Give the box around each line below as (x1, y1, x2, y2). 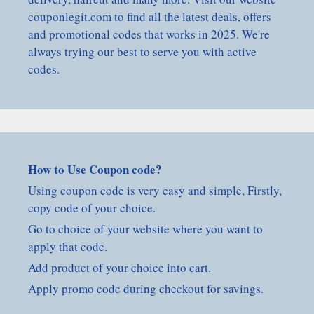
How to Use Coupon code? (28, 161, 162, 178)
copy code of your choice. (28, 200, 156, 216)
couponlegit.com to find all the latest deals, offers (28, 8, 271, 25)
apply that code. (28, 238, 107, 254)
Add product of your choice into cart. (28, 259, 211, 275)
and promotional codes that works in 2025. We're (28, 26, 270, 42)
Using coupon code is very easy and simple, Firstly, (28, 182, 282, 198)
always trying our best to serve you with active (28, 43, 257, 60)
